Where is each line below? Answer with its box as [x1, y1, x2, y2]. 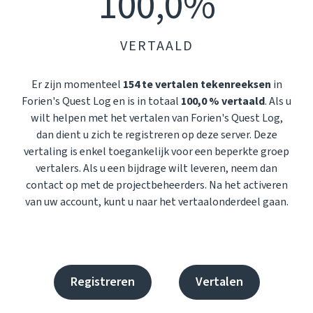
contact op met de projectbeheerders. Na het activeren [25, 177, 288, 193]
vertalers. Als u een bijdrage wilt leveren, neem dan [36, 161, 277, 176]
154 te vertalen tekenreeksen [122, 77, 271, 92]
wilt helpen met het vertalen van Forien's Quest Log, [30, 110, 283, 126]
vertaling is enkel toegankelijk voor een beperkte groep [24, 144, 289, 159]
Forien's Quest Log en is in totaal [22, 94, 181, 109]
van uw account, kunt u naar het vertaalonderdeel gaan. [24, 194, 289, 210]
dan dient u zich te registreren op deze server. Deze [36, 127, 277, 143]
